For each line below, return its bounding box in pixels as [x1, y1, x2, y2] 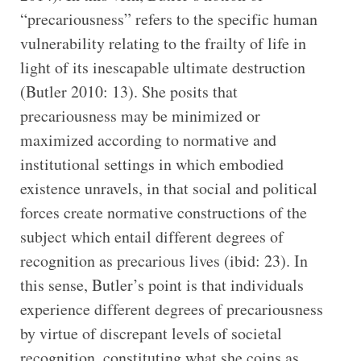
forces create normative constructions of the [19, 201, 307, 223]
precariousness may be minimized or [19, 104, 260, 127]
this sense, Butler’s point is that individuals [19, 273, 304, 296]
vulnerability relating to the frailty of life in [19, 31, 306, 54]
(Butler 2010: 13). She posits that [19, 80, 238, 102]
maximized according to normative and [19, 128, 276, 151]
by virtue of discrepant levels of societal [19, 322, 282, 344]
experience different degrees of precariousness [19, 297, 323, 320]
